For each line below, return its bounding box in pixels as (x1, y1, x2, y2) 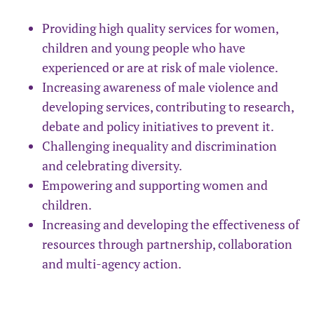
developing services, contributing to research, (42, 98, 294, 116)
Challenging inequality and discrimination (42, 137, 277, 155)
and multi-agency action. (42, 255, 182, 273)
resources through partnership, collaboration (42, 235, 292, 253)
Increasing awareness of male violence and (42, 78, 278, 96)
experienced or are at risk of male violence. (42, 59, 278, 76)
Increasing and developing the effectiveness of (42, 216, 299, 233)
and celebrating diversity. (42, 157, 182, 175)
